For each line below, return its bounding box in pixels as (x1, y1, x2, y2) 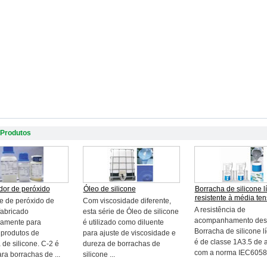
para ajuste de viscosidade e (82, 229, 176, 237)
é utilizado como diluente (82, 218, 164, 226)
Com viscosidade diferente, (82, 197, 171, 205)
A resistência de (194, 206, 246, 214)
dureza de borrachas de (82, 240, 160, 248)
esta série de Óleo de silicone (82, 207, 179, 216)
